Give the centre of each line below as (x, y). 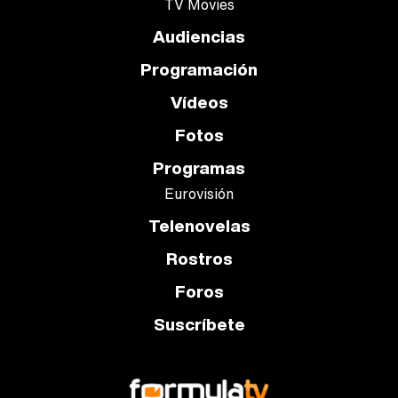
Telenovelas (199, 226)
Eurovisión (199, 194)
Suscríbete (199, 324)
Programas (199, 168)
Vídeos (199, 102)
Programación (199, 69)
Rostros (199, 259)
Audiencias (199, 36)
